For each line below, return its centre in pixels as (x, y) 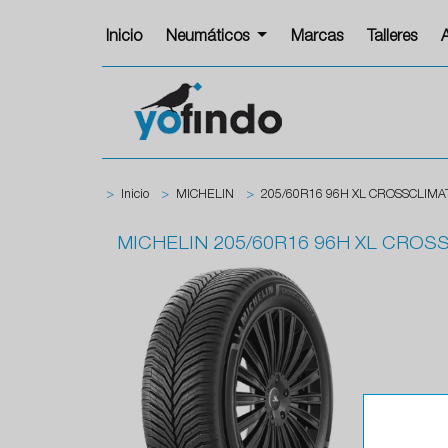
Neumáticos (209, 38)
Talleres (391, 38)
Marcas (316, 38)
